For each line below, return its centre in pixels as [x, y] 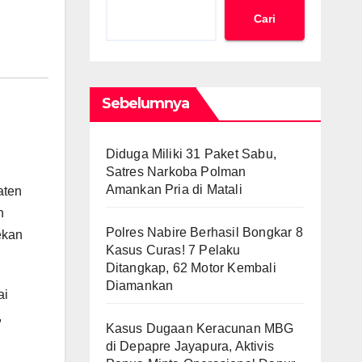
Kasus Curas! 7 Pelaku [173, 250]
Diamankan [139, 286]
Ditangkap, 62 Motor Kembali [191, 268]
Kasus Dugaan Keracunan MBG [200, 328]
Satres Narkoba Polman [176, 172]
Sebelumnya [145, 103]
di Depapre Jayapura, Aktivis [190, 346]
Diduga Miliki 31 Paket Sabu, [191, 154]
